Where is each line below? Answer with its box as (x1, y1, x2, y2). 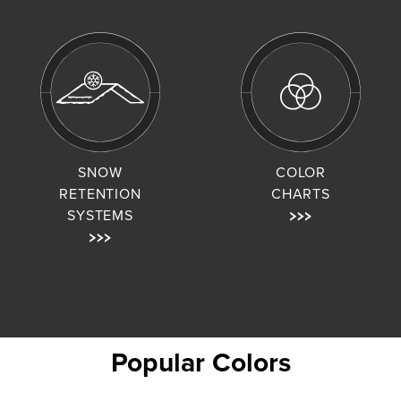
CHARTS (271, 183, 330, 205)
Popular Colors (110, 343, 291, 383)
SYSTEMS (67, 205, 133, 226)
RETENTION (59, 183, 141, 205)
